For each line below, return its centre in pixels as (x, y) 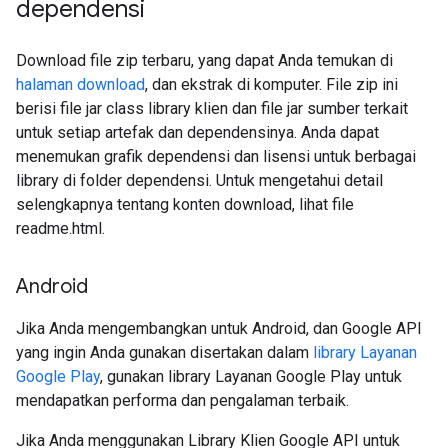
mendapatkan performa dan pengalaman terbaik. (182, 400)
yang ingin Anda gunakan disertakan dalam (164, 352)
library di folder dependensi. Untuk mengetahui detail (199, 180)
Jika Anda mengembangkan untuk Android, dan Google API (219, 328)
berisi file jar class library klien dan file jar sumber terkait (212, 108)
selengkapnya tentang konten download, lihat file (185, 204)
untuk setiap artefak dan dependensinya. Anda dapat (197, 132)
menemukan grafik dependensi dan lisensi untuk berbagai (216, 156)
